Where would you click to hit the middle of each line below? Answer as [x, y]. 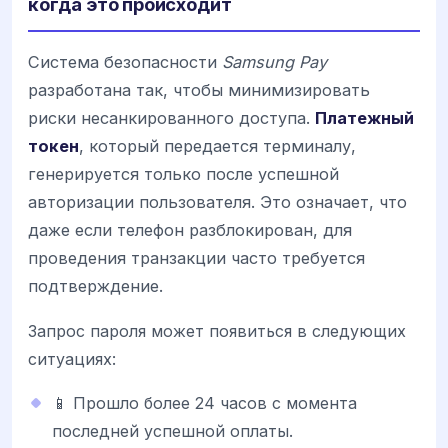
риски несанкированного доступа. [171, 118]
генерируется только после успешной [183, 174]
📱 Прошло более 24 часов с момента [204, 402]
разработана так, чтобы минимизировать [199, 90]
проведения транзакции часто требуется [196, 258]
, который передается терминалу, [217, 146]
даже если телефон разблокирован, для [190, 230]
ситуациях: [72, 358]
